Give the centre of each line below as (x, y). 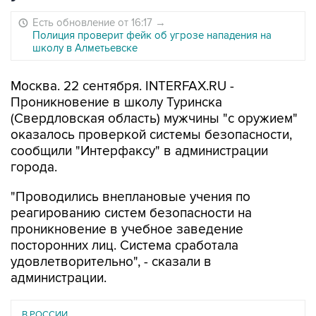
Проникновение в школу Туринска (116, 103)
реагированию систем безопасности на (131, 213)
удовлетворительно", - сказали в (111, 262)
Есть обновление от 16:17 (94, 23)
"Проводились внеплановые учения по (130, 197)
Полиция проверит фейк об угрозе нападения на (152, 35)
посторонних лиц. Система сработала (124, 246)
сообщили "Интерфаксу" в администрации (139, 151)
